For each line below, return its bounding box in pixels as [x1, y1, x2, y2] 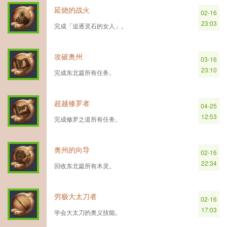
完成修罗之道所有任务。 [54, 115, 121, 123]
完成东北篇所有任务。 [54, 68, 115, 77]
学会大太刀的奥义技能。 [54, 208, 121, 216]
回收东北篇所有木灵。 [54, 161, 115, 170]
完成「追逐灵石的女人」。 [54, 21, 127, 30]
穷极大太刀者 [54, 191, 97, 201]
